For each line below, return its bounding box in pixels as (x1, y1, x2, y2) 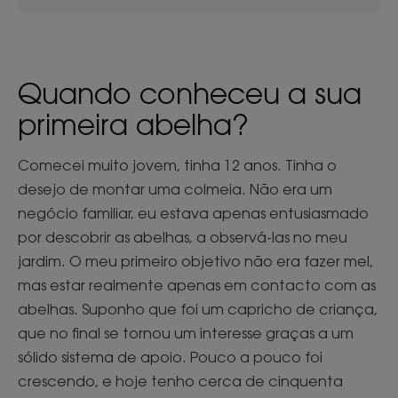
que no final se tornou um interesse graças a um (18, 323, 354, 342)
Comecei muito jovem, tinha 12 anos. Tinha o (18, 155, 337, 174)
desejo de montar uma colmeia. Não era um (18, 179, 332, 198)
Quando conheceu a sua (18, 75, 362, 110)
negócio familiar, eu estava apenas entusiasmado (18, 203, 369, 222)
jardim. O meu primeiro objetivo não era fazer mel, (18, 251, 373, 270)
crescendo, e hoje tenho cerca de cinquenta (18, 371, 343, 390)
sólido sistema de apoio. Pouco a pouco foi (18, 347, 322, 366)
